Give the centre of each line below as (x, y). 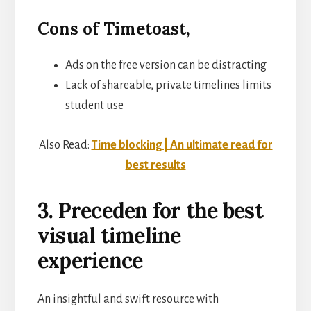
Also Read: (65, 145)
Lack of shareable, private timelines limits (168, 85)
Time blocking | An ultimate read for (182, 145)
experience (90, 260)
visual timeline (109, 235)
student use (94, 105)
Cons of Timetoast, (114, 28)
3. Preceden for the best (150, 210)
